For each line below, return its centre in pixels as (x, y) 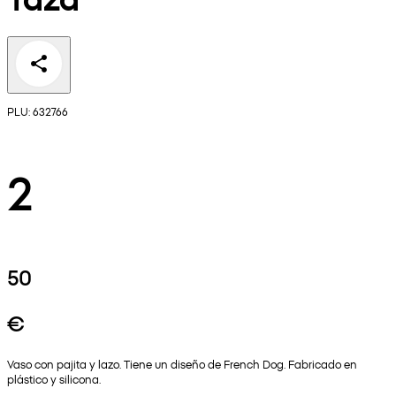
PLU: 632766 (38, 111)
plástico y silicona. (54, 379)
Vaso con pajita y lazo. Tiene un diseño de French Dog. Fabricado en (182, 364)
